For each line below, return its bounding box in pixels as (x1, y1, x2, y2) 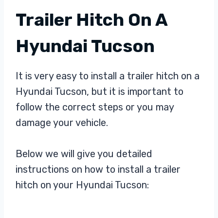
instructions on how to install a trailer (16, 163, 181, 175)
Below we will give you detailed (16, 147, 152, 160)
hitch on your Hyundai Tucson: (16, 179, 149, 191)
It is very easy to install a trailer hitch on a (16, 70, 200, 82)
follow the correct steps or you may (16, 101, 174, 113)
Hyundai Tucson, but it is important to (16, 85, 183, 97)
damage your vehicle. (16, 116, 108, 128)
